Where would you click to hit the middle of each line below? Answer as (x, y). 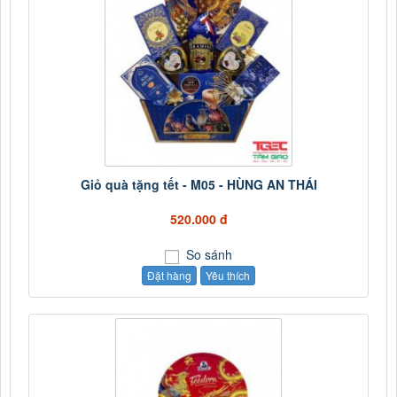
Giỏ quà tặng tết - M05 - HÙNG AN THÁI (198, 184)
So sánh (207, 254)
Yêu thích (228, 275)
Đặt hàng (169, 275)
